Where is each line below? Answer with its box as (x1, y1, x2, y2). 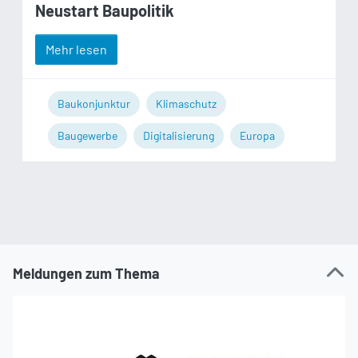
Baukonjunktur (58, 97, 130, 111)
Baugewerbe (58, 129, 117, 143)
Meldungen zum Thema (13, 265, 160, 283)
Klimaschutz (156, 97, 217, 111)
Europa (240, 129, 275, 143)
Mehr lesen (46, 42, 107, 58)
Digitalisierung (143, 129, 214, 143)
